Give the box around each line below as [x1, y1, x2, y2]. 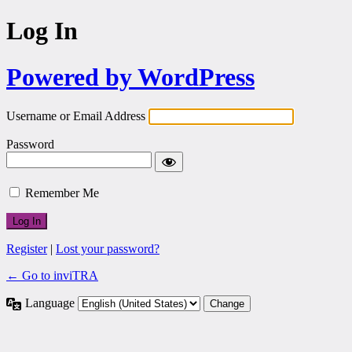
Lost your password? [56, 242, 159, 256]
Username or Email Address [6, 109, 145, 123]
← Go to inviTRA [6, 269, 98, 283]
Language [25, 296, 78, 310]
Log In [6, 16, 78, 46]
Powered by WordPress [6, 62, 255, 91]
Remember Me [25, 186, 99, 200]
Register [6, 242, 47, 256]
